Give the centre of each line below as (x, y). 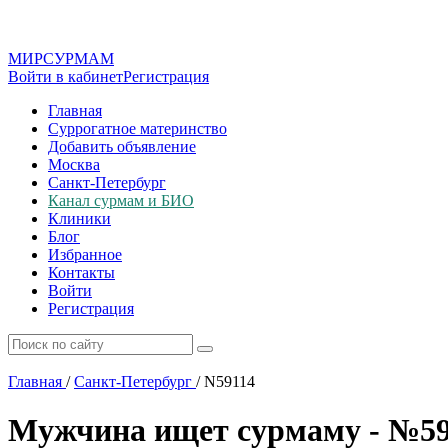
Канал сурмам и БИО (121, 200)
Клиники (79, 218)
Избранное (85, 254)
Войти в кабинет (65, 76)
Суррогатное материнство (137, 128)
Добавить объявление (122, 146)
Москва (74, 164)
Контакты (81, 272)
